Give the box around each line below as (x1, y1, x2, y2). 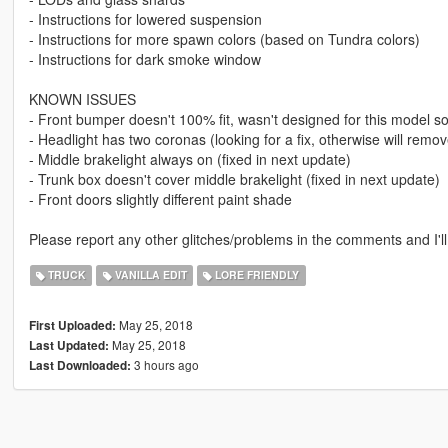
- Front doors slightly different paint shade (28, 188, 292, 209)
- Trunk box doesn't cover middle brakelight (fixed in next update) (28, 168, 440, 189)
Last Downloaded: (28, 356, 131, 374)
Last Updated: (28, 336, 109, 354)
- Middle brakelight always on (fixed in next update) (28, 148, 351, 169)
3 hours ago (130, 355, 199, 373)
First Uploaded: (28, 316, 116, 334)
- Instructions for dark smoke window (28, 48, 261, 69)
